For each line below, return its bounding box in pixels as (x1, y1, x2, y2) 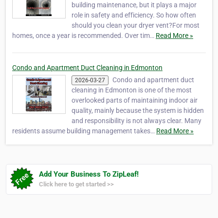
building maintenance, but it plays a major (72, 1, 197, 9)
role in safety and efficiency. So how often (72, 11, 196, 19)
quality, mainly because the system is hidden (72, 107, 204, 115)
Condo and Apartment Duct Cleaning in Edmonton (12, 64, 163, 72)
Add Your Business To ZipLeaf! (39, 170, 139, 179)
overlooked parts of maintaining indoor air (72, 96, 198, 105)
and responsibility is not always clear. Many (72, 117, 201, 125)
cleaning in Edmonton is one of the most (72, 86, 192, 94)
